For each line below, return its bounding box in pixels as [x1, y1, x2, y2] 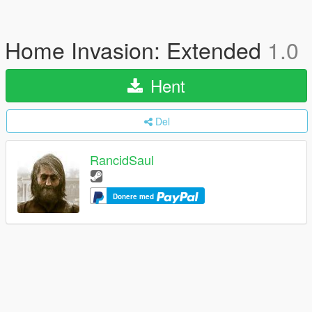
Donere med [113, 192, 156, 202]
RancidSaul [90, 150, 154, 169]
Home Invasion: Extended [5, 33, 267, 65]
